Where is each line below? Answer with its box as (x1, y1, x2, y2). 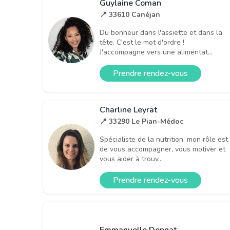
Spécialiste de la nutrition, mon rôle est (100, 134, 228, 144)
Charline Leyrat (100, 104, 157, 116)
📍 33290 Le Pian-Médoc (100, 116, 183, 126)
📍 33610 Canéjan (100, 10, 160, 20)
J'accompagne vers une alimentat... (100, 47, 213, 57)
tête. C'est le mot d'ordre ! (100, 37, 184, 48)
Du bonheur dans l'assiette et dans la (100, 28, 222, 38)
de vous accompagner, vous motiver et (100, 144, 225, 154)
